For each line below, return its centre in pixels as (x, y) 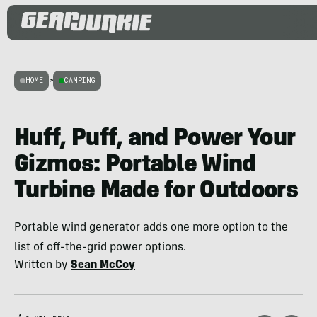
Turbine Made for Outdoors (156, 192)
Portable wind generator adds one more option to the (151, 228)
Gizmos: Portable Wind (135, 166)
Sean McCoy (103, 265)
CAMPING (80, 80)
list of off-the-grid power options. (100, 248)
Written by (42, 265)
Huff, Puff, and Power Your (155, 139)
